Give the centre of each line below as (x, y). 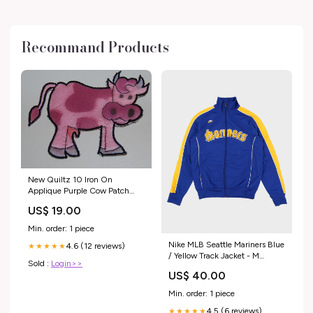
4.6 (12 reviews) (96, 246)
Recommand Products (95, 48)
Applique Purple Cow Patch (79, 191)
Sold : (39, 264)
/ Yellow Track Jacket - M (214, 255)
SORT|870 (189, 267)
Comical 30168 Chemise (74, 202)
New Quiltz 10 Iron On (70, 180)
